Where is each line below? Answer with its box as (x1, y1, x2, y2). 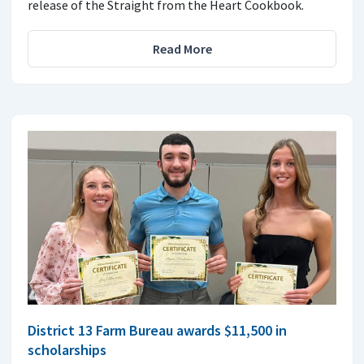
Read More (152, 40, 212, 57)
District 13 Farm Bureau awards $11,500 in (28, 320, 287, 340)
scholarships (28, 340, 106, 359)
